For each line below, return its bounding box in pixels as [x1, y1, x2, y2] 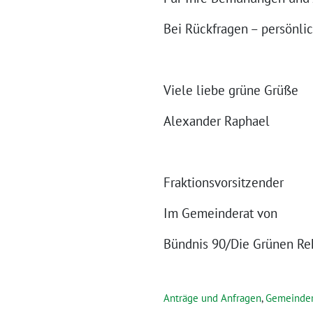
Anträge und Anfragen [163, 291, 261, 305]
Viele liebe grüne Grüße [163, 82, 298, 99]
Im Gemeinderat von [163, 205, 277, 221]
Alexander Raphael [163, 112, 270, 129]
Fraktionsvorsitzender [163, 174, 284, 191]
